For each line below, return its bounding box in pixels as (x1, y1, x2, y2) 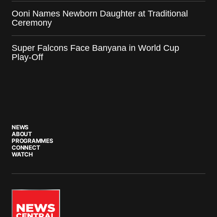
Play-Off (12, 52, 43, 62)
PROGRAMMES (12, 137, 53, 145)
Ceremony (12, 18, 52, 28)
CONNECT (12, 144, 40, 152)
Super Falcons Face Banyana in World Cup (12, 43, 179, 53)
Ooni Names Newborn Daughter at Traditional (12, 9, 188, 19)
